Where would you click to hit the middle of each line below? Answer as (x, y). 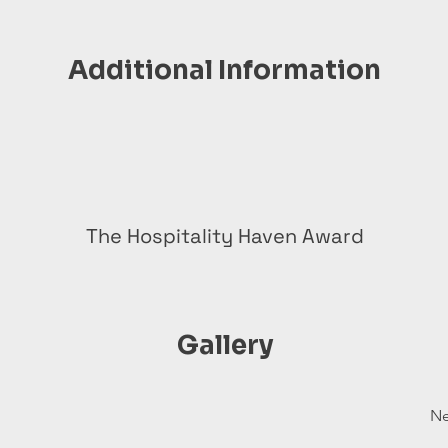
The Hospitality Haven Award (224, 235)
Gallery (225, 345)
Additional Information (224, 70)
